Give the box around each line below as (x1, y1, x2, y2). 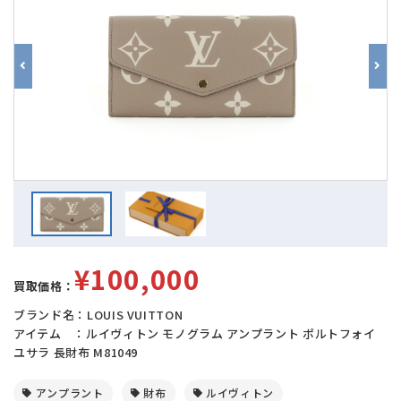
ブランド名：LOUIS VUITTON (13, 306, 183, 324)
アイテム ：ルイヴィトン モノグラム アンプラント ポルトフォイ (13, 325, 376, 343)
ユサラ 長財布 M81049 (13, 344, 139, 362)
